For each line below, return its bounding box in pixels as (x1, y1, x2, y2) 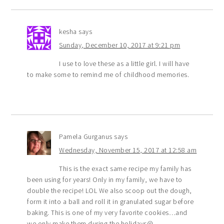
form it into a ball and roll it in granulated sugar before (27, 197, 194, 206)
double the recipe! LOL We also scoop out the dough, (27, 186, 192, 195)
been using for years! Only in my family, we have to (27, 175, 182, 184)
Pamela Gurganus (59, 132, 112, 141)
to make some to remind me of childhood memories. (27, 70, 189, 79)
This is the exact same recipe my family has (59, 164, 191, 173)
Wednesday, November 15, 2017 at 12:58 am (59, 145, 197, 155)
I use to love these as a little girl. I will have (59, 59, 189, 68)
